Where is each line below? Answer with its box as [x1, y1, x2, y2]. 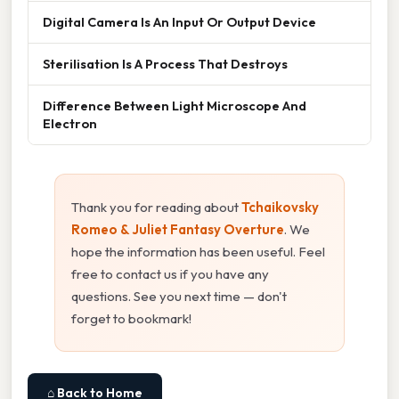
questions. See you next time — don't [71, 287, 287, 305]
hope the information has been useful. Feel [71, 242, 325, 260]
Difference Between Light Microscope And [43, 96, 306, 114]
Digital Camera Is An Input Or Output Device [43, 12, 316, 30]
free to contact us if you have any [71, 265, 269, 282]
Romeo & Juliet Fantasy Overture [71, 220, 284, 238]
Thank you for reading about [71, 198, 241, 216]
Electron [43, 114, 97, 132]
